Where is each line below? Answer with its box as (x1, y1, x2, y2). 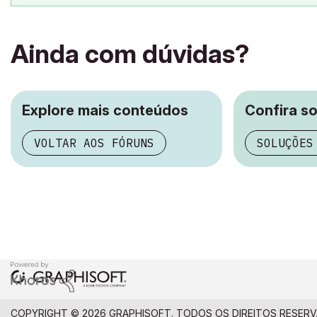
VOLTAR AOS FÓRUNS (34, 135, 154, 150)
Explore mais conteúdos (22, 101, 188, 119)
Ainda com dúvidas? (11, 38, 249, 69)
